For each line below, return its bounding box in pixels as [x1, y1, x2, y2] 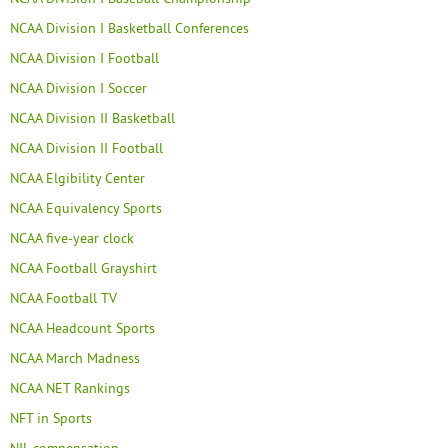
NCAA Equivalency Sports [10, 199, 162, 217]
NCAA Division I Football [10, 49, 159, 67]
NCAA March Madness [10, 349, 140, 367]
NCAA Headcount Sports [10, 319, 155, 337]
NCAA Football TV [10, 289, 117, 307]
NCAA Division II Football [10, 139, 163, 157]
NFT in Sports [10, 409, 92, 427]
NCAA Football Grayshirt [10, 259, 157, 277]
